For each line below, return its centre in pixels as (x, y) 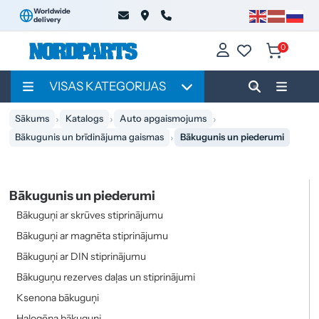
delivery (47, 19)
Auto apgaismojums (163, 119)
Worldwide (52, 11)
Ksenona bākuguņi (58, 297)
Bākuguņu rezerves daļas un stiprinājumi (106, 277)
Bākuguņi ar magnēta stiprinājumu (93, 235)
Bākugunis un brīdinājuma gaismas (90, 137)
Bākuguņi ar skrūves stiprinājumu (90, 215)
